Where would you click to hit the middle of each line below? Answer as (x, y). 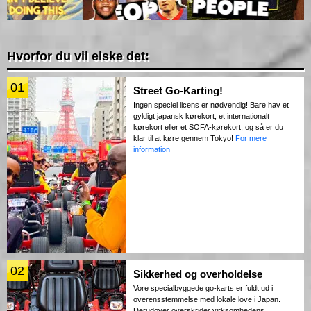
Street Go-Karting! (178, 91)
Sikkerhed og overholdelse (198, 274)
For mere (251, 138)
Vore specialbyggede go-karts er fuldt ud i (203, 288)
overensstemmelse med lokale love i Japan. (207, 300)
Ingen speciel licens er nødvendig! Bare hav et (211, 105)
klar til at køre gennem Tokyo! (184, 138)
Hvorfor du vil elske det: (78, 57)
